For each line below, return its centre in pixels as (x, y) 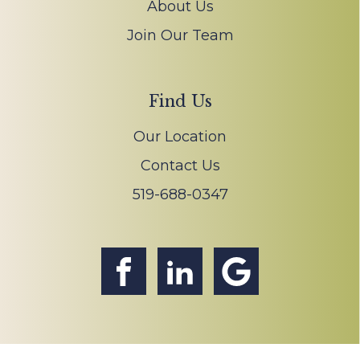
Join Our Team (180, 35)
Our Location (180, 136)
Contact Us (180, 165)
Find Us (180, 101)
